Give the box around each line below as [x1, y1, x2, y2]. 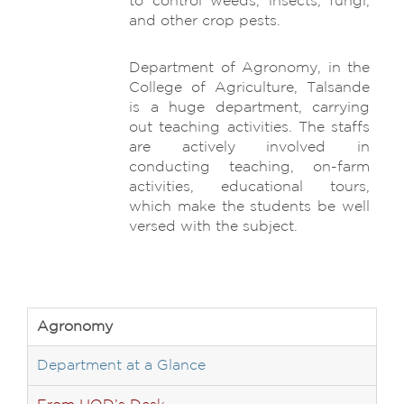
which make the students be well [129, 200, 370, 214]
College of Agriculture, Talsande [129, 81, 370, 95]
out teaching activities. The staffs [129, 121, 370, 134]
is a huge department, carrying [129, 101, 370, 115]
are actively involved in [129, 141, 370, 154]
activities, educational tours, [129, 180, 370, 194]
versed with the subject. [129, 220, 298, 234]
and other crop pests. [129, 14, 280, 28]
